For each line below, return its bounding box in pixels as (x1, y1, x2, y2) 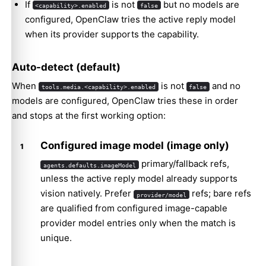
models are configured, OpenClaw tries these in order (12, 94, 238, 106)
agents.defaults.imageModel (43, 161, 136, 169)
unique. (40, 232, 72, 244)
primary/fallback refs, (138, 158, 229, 170)
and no (210, 80, 241, 91)
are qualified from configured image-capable (40, 202, 227, 214)
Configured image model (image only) (40, 139, 229, 151)
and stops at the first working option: (12, 109, 166, 121)
